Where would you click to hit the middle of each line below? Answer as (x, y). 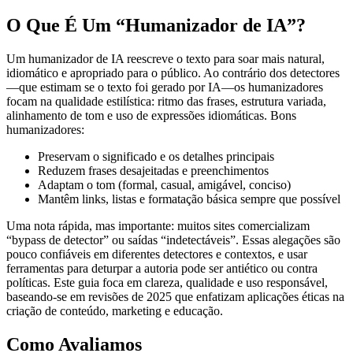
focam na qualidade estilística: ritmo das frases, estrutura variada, (166, 101)
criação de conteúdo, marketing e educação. (115, 310)
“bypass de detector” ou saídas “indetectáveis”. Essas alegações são (173, 240)
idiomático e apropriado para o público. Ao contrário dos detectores (173, 72)
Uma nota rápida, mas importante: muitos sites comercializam (158, 225)
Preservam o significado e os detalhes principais (156, 156)
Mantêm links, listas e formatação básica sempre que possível (189, 199)
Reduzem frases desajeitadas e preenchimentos (153, 170)
